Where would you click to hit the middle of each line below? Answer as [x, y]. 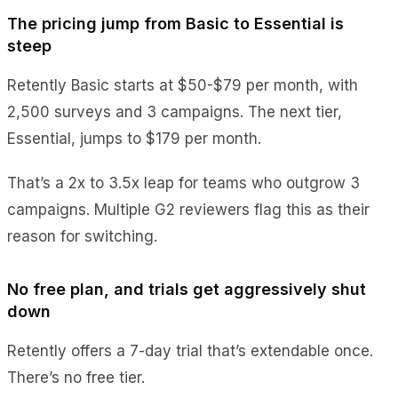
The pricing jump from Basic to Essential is [175, 23]
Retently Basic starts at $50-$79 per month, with [183, 85]
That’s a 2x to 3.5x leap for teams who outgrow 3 [183, 183]
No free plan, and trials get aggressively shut [187, 289]
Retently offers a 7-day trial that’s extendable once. [190, 350]
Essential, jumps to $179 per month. [134, 138]
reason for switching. [82, 236]
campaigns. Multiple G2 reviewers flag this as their [188, 209]
